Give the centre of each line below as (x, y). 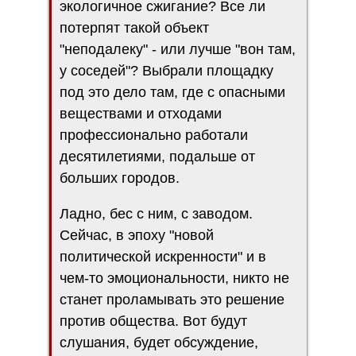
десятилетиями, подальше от (157, 156)
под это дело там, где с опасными (172, 92)
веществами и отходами (141, 113)
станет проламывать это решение (172, 299)
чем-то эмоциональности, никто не (174, 278)
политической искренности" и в (163, 256)
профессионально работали (154, 135)
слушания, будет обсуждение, (159, 342)
